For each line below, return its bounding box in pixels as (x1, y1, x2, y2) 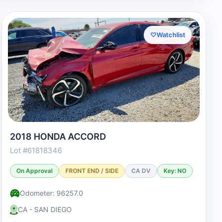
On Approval (16, 167, 53, 174)
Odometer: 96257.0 (19, 189, 83, 197)
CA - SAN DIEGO (17, 205, 72, 214)
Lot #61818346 (9, 146, 62, 155)
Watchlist (156, 31, 185, 39)
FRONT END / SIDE (65, 167, 118, 174)
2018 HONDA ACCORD (9, 131, 106, 142)
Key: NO (163, 167, 186, 174)
